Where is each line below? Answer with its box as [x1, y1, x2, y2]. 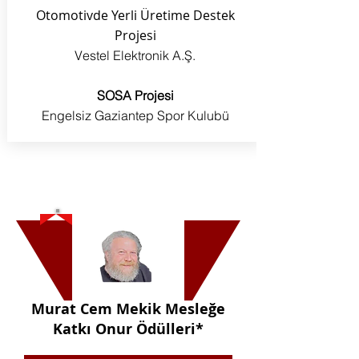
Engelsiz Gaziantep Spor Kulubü [41, 107, 229, 123]
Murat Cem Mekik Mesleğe [31, 299, 225, 319]
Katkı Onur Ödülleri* [53, 319, 204, 339]
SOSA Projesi [96, 87, 174, 103]
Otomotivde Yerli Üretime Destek [35, 6, 235, 24]
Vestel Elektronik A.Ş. [75, 47, 196, 63]
